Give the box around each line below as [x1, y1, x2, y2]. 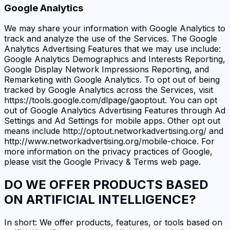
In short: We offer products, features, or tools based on [4, 217, 222, 228]
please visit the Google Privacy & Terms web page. [4, 157, 201, 167]
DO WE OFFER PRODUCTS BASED [4, 177, 208, 193]
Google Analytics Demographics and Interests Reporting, [4, 54, 225, 65]
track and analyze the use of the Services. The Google [4, 33, 217, 44]
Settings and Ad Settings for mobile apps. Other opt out [4, 116, 220, 126]
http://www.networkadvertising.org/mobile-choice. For [4, 136, 215, 147]
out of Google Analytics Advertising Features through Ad [4, 105, 225, 116]
